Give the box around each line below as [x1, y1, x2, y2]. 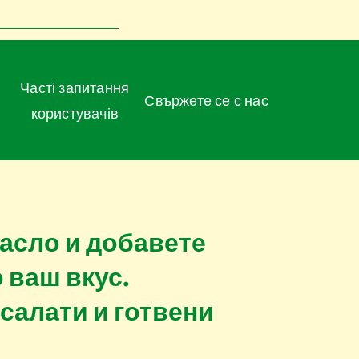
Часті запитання [20, 78, 30, 97]
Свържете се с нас [155, 91, 268, 110]
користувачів [30, 103, 119, 123]
